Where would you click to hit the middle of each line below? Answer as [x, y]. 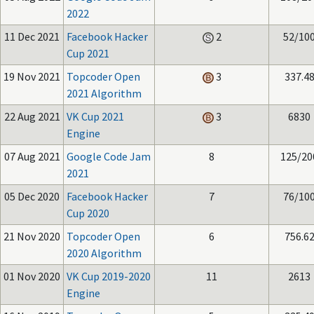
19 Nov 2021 [32, 76]
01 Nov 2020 [32, 276]
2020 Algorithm [104, 253]
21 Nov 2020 [32, 236]
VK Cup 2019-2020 [109, 276]
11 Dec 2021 [32, 36]
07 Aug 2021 [32, 156]
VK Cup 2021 [95, 116]
